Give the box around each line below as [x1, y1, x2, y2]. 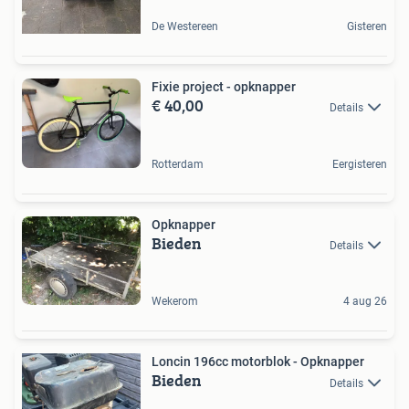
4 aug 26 [343, 295, 387, 309]
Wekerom [152, 295, 198, 309]
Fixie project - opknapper [152, 79, 296, 95]
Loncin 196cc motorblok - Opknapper [152, 354, 364, 370]
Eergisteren [332, 157, 387, 171]
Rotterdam [152, 157, 204, 171]
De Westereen [152, 20, 218, 34]
